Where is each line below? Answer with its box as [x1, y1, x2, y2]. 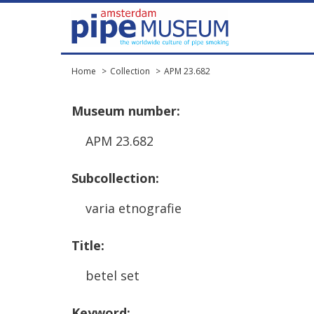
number [128, 102, 177, 119]
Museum [71, 102, 125, 119]
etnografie [118, 200, 182, 217]
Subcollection [71, 170, 156, 186]
